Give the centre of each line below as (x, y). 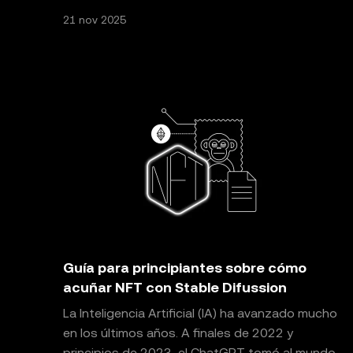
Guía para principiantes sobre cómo (185, 268)
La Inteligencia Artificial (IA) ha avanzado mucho (200, 313)
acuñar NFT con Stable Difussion (175, 287)
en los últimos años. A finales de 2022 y (178, 333)
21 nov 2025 (95, 20)
